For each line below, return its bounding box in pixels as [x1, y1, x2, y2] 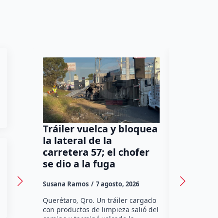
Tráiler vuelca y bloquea [43, 122, 158, 135]
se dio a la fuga [43, 157, 116, 170]
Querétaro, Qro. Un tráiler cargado [43, 195, 157, 205]
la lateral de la [43, 133, 112, 147]
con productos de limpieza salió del [43, 204, 159, 214]
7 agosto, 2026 [96, 179, 140, 188]
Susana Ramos [43, 179, 89, 188]
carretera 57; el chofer [43, 145, 150, 159]
